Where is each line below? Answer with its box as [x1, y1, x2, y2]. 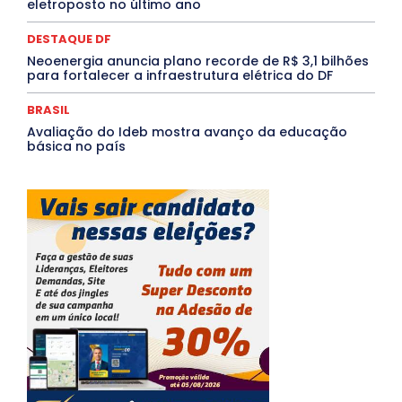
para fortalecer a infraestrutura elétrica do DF [27, 66, 333, 85]
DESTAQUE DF [27, 31, 111, 48]
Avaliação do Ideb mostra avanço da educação [27, 123, 347, 142]
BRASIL [27, 101, 70, 119]
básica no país [27, 137, 126, 156]
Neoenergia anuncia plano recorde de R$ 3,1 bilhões [27, 52, 369, 71]
